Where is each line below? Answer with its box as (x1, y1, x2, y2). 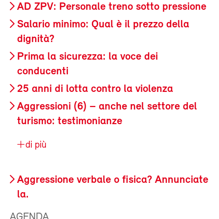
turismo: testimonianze (17, 115, 122, 127)
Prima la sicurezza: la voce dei (17, 51, 158, 63)
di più (23, 140, 46, 150)
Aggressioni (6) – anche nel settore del (17, 101, 197, 112)
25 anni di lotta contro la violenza (17, 83, 173, 95)
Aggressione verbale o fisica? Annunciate (17, 174, 208, 186)
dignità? (17, 33, 54, 45)
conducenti (17, 66, 68, 77)
